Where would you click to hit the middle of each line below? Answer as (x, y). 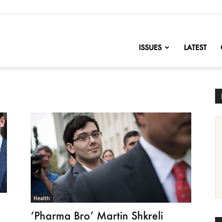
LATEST (195, 47)
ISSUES (150, 47)
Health (42, 198)
